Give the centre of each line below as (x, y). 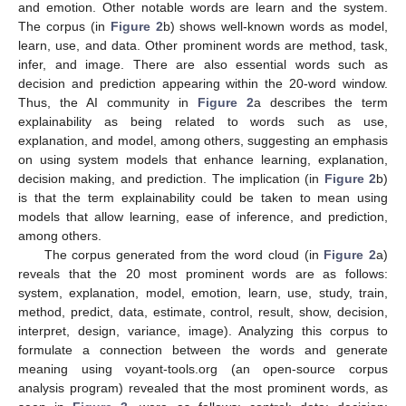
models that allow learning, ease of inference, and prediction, (203, 216)
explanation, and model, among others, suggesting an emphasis (203, 140)
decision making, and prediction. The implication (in (171, 178)
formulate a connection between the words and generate (203, 349)
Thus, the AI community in (108, 102)
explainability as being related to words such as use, (203, 121)
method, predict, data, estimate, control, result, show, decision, (203, 311)
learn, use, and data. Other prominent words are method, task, (203, 45)
